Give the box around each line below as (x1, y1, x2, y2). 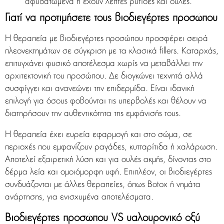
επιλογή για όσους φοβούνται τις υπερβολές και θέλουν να (5, 97, 206, 106)
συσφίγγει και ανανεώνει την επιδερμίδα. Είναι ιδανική (5, 84, 194, 93)
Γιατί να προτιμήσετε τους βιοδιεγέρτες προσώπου (5, 13, 217, 24)
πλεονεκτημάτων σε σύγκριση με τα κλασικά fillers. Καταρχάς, (5, 47, 218, 56)
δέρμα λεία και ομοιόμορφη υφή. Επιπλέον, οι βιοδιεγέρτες (5, 168, 212, 177)
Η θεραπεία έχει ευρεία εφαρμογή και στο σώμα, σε (5, 130, 192, 139)
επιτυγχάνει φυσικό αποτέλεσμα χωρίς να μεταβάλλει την (5, 59, 202, 68)
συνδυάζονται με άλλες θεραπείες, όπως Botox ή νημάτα (5, 180, 200, 189)
